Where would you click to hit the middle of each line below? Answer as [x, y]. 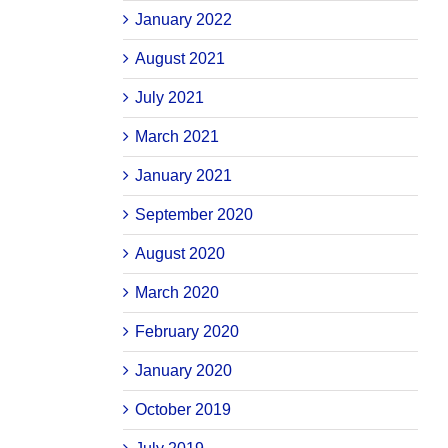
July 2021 [169, 98]
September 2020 [193, 215]
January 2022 [183, 20]
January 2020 [183, 371]
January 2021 [183, 176]
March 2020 [176, 293]
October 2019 [182, 410]
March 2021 [176, 137]
